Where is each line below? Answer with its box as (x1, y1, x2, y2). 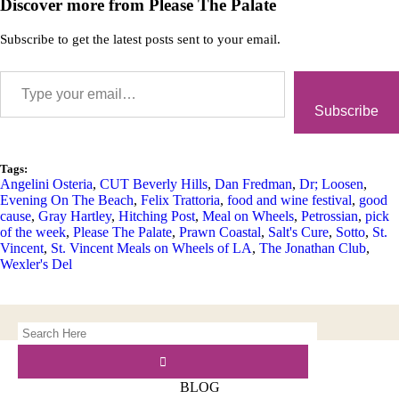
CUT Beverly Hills (100, 176, 208, 191)
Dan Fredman (215, 176, 292, 191)
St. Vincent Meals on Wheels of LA (51, 240, 252, 256)
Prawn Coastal (179, 224, 261, 240)
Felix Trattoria (141, 192, 220, 208)
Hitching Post (118, 208, 195, 224)
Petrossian (301, 208, 358, 224)
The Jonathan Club (259, 240, 366, 256)
